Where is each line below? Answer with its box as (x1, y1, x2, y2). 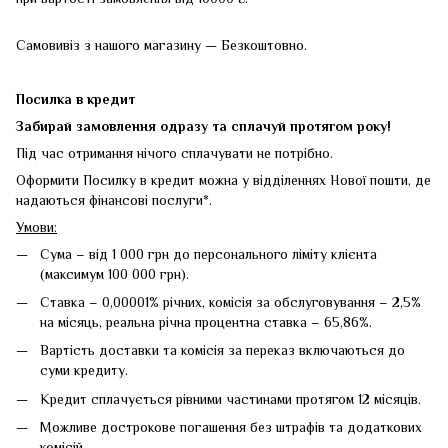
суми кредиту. (40, 362, 128, 379)
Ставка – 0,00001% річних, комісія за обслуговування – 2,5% (40, 293, 421, 310)
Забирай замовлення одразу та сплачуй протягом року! (16, 117, 391, 134)
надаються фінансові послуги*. (16, 191, 212, 208)
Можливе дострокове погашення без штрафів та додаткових (40, 419, 422, 436)
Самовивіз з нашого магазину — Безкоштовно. (16, 36, 307, 53)
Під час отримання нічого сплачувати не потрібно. (16, 144, 333, 161)
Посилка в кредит (16, 90, 135, 107)
